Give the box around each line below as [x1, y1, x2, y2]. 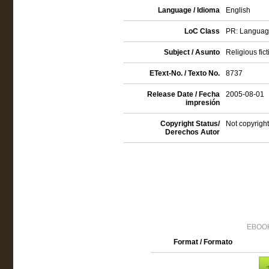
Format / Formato [174, 238, 232, 246]
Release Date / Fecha [147, 90, 220, 98]
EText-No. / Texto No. [149, 69, 220, 77]
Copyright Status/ [160, 119, 220, 128]
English [225, 6, 250, 14]
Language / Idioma [157, 6, 220, 14]
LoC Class [184, 27, 220, 35]
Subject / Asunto [163, 48, 220, 56]
